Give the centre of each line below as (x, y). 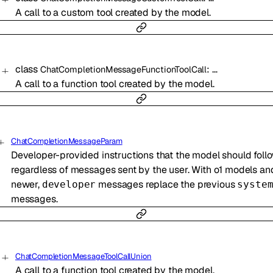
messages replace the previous (167, 185)
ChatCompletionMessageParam (66, 141)
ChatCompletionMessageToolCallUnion (83, 257)
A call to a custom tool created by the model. (113, 13)
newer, (26, 185)
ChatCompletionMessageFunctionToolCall (123, 70)
